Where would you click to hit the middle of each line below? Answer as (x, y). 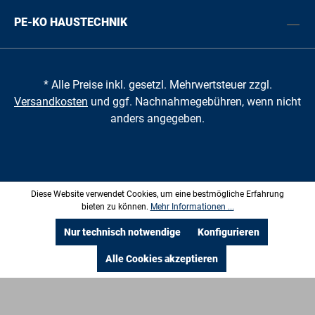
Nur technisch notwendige (122, 232)
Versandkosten (51, 102)
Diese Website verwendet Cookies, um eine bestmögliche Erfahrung (157, 194)
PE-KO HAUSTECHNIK (71, 22)
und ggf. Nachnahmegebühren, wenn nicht (194, 102)
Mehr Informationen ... (192, 207)
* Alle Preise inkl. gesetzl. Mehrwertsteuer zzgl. (157, 85)
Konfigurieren (229, 232)
